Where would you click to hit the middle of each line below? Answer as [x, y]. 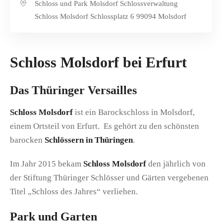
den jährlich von [176, 164]
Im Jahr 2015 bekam [47, 164]
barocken [27, 140]
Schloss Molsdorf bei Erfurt [98, 62]
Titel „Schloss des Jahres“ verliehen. [74, 191]
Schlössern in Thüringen [89, 140]
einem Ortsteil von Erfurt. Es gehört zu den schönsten [105, 126]
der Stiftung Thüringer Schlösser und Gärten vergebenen [109, 177]
